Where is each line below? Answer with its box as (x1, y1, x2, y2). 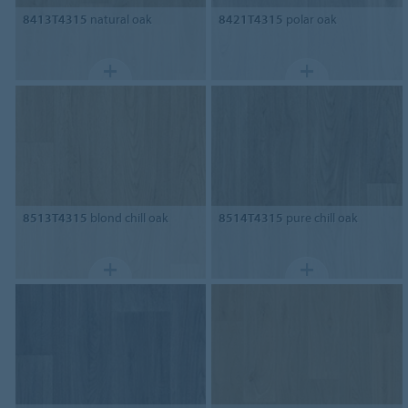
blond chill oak (87, 209, 168, 227)
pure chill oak (283, 209, 359, 227)
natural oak (87, 11, 152, 28)
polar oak (283, 11, 338, 28)
